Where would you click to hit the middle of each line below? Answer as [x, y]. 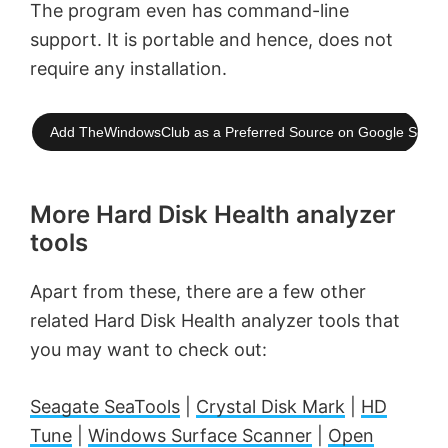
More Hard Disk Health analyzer [213, 214]
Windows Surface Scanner [200, 435]
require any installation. [128, 68]
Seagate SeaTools [105, 406]
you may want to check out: [148, 349]
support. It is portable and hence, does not [211, 39]
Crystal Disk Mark [270, 406]
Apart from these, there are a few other [198, 291]
